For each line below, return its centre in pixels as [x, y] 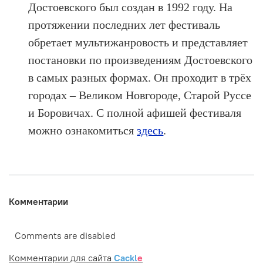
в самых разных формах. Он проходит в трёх [140, 77]
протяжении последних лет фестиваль [124, 24]
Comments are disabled [65, 235]
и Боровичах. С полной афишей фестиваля [135, 112]
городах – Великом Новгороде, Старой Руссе [140, 95]
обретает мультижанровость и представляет [138, 42]
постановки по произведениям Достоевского [141, 60]
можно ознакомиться [83, 130]
